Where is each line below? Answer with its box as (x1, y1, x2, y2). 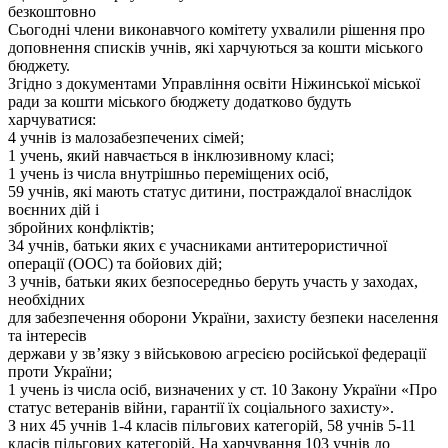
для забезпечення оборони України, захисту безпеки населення (8, 308, 438, 326)
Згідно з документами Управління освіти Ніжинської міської (8, 74, 420, 92)
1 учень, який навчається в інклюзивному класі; (8, 146, 334, 164)
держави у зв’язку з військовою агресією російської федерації (8, 344, 426, 362)
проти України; (8, 362, 112, 380)
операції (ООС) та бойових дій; (8, 254, 222, 272)
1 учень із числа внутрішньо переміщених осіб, (8, 164, 329, 182)
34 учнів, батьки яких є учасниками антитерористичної (8, 236, 387, 254)
